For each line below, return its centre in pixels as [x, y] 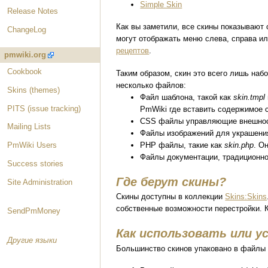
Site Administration [40, 182]
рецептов [133, 51]
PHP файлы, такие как [182, 145]
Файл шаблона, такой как [187, 97]
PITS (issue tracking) [44, 108]
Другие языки [32, 240]
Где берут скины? [171, 182]
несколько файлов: [151, 85]
